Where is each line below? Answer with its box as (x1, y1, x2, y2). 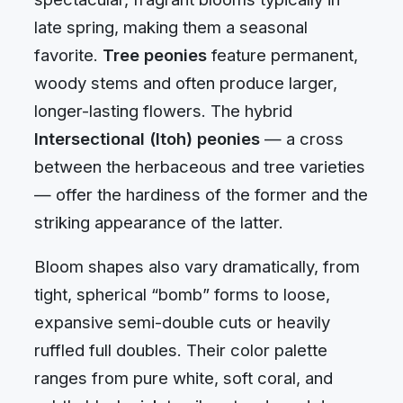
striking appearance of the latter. (34, 211, 283, 232)
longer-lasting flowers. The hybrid (34, 100, 292, 121)
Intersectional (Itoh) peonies (34, 128, 260, 148)
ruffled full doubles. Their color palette (34, 340, 327, 361)
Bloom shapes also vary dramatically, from (34, 256, 360, 277)
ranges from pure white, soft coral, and (34, 368, 333, 389)
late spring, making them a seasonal (34, 16, 308, 37)
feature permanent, (207, 44, 358, 65)
